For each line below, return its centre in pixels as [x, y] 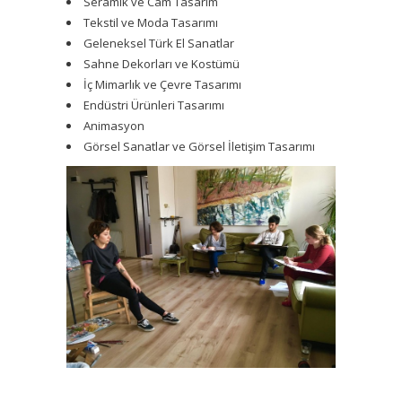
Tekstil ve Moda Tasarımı [151, 22]
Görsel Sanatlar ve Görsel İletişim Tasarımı [199, 146]
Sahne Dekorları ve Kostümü [162, 63]
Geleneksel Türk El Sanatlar [159, 43]
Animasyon [114, 125]
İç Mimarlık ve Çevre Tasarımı [162, 84]
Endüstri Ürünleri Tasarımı [154, 105]
